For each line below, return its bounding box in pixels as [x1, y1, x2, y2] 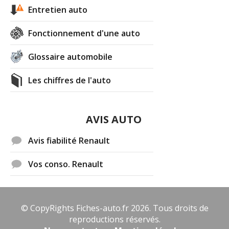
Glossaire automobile [28, 51, 113, 62]
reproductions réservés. [68, 213, 161, 225]
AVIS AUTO [86, 112, 142, 126]
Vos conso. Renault [28, 158, 104, 170]
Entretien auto [28, 4, 88, 15]
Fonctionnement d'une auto [28, 27, 141, 39]
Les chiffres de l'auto [28, 74, 111, 86]
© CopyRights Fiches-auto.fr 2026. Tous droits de [20, 202, 209, 214]
